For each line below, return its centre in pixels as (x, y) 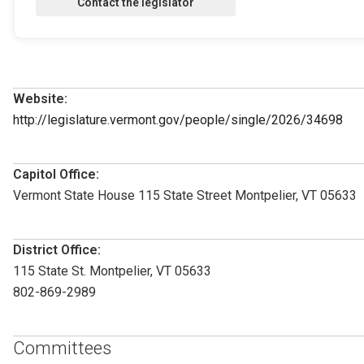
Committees (62, 348)
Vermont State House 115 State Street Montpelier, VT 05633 (185, 195)
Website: (40, 98)
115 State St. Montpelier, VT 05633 (112, 271)
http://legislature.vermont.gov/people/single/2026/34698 (178, 119)
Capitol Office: (56, 174)
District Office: (57, 249)
